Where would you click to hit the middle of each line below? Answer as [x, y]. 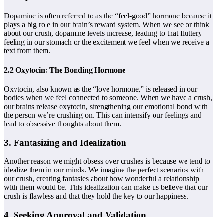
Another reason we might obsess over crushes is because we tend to [107, 161]
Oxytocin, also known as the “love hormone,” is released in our [101, 89]
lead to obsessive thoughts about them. [62, 124]
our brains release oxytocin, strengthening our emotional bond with [106, 106]
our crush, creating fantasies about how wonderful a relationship [101, 179]
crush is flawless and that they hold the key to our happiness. [96, 196]
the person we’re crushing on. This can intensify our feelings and [103, 115]
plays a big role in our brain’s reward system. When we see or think [107, 25]
